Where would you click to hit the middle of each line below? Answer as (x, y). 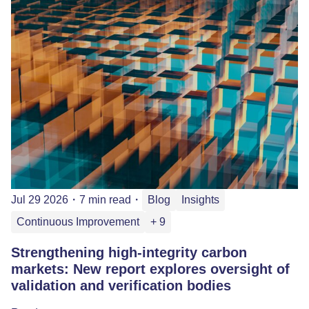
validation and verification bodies (123, 285)
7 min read (105, 199)
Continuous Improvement (78, 221)
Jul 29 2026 (40, 199)
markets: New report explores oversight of (150, 269)
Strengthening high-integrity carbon (129, 252)
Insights (200, 199)
